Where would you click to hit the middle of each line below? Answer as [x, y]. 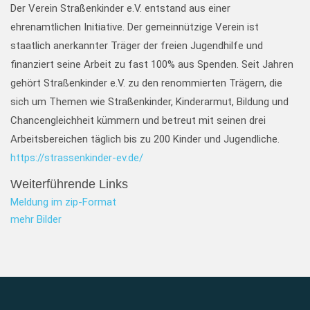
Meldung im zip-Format [63, 202]
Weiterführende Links [69, 184]
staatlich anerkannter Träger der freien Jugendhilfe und [137, 46]
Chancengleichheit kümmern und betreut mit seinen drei [138, 120]
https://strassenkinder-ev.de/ [77, 158]
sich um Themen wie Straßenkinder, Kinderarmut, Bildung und [149, 102]
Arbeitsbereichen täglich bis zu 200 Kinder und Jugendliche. [145, 139]
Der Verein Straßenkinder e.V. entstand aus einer [120, 8]
